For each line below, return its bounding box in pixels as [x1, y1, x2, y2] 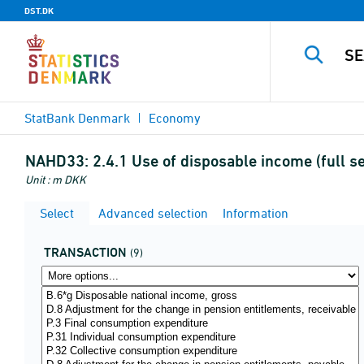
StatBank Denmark [24, 110, 130, 125]
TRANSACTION [44, 245, 127, 260]
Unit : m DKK [25, 172, 86, 186]
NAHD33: [25, 151, 89, 171]
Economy [149, 110, 201, 125]
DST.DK [24, 5, 54, 16]
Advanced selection [95, 206, 208, 220]
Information [219, 206, 288, 220]
